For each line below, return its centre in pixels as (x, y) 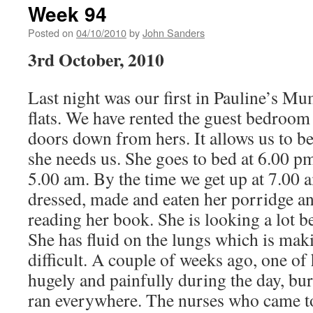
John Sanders (174, 32)
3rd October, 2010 (96, 59)
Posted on (51, 32)
